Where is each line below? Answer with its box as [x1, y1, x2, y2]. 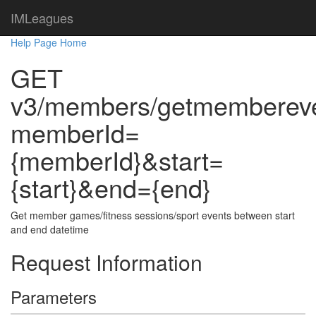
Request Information [11, 247, 202, 277]
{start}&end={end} [11, 169, 211, 205]
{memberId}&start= [11, 142, 224, 178]
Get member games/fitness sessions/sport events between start [11, 208, 295, 222]
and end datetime [11, 222, 89, 236]
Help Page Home [11, 35, 87, 49]
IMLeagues [11, 8, 73, 27]
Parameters [11, 284, 97, 309]
